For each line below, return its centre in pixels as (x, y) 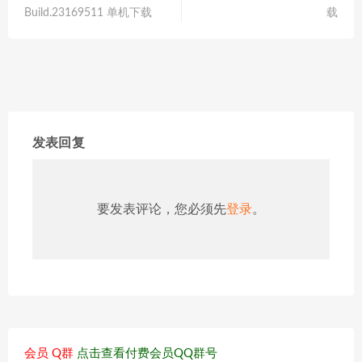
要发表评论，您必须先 (162, 209)
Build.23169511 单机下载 (88, 13)
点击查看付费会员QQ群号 (147, 353)
